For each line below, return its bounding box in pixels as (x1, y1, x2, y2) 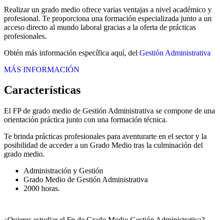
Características (4, 83, 81, 97)
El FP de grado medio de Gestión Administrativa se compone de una (4, 107, 215, 115)
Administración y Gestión (24, 166, 103, 175)
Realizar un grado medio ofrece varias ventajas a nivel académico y (4, 5, 212, 14)
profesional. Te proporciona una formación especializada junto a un (4, 14, 212, 23)
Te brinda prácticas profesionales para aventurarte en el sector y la (4, 132, 207, 141)
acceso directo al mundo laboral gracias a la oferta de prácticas (4, 23, 196, 31)
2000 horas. (24, 184, 60, 193)
